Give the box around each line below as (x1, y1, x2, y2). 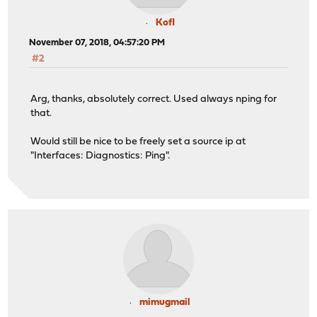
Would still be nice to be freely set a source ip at (30, 136, 246, 147)
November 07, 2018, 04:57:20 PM (29, 38, 166, 48)
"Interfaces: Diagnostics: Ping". (30, 150, 171, 161)
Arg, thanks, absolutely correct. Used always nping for (30, 93, 277, 105)
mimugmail (139, 297, 190, 309)
